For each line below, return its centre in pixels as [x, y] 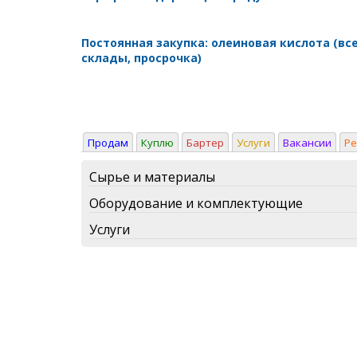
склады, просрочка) [141, 57]
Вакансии [307, 142]
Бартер [205, 142]
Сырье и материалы [152, 177]
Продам [108, 142]
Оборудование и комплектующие [196, 203]
